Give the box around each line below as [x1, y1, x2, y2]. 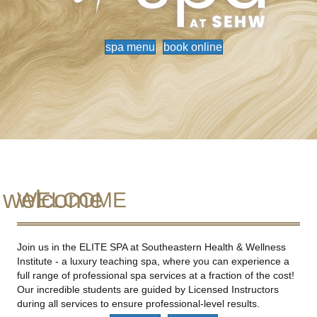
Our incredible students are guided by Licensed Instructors [17, 283, 279, 295]
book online [163, 41, 222, 54]
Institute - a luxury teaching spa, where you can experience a [17, 255, 289, 267]
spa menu [105, 41, 155, 54]
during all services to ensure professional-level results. [17, 297, 260, 309]
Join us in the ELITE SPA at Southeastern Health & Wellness [17, 241, 286, 253]
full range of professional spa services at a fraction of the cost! [17, 269, 294, 281]
